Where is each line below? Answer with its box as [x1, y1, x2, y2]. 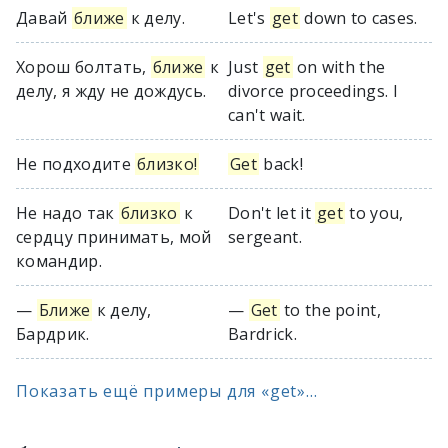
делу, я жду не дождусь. [16, 80, 207, 102]
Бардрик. [16, 323, 90, 345]
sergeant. [228, 226, 302, 248]
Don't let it [228, 202, 316, 224]
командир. [16, 250, 102, 272]
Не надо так [16, 202, 119, 224]
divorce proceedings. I [228, 80, 399, 102]
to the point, [279, 299, 382, 321]
